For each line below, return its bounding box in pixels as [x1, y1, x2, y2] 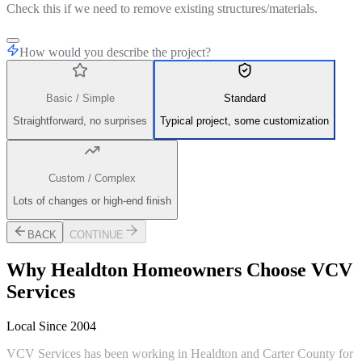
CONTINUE [69, 229, 124, 242]
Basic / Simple [45, 91, 115, 104]
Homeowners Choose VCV [128, 259, 352, 281]
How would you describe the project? [19, 45, 211, 60]
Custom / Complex [48, 171, 136, 184]
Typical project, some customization [160, 115, 329, 128]
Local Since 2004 [6, 319, 96, 334]
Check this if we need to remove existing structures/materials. [6, 2, 318, 16]
